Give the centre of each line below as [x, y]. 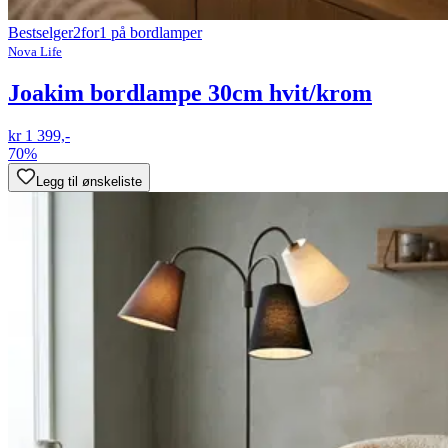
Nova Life [35, 51]
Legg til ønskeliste [89, 181]
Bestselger [40, 32]
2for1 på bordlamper [137, 32]
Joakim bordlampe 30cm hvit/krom [190, 92]
